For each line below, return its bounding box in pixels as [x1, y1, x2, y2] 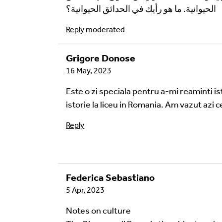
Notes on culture [66, 205, 131, 216]
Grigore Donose [66, 52, 135, 64]
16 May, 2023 [66, 66, 111, 75]
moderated [86, 25, 125, 34]
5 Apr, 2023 [66, 185, 105, 195]
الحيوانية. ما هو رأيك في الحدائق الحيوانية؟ [66, 3, 216, 14]
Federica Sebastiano [66, 171, 155, 183]
